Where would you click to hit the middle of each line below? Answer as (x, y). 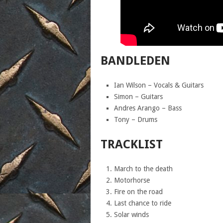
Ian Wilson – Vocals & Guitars (159, 85)
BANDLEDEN (135, 60)
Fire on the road (138, 191)
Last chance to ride (142, 203)
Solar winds (131, 214)
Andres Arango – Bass (148, 108)
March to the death (143, 168)
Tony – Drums (135, 119)
